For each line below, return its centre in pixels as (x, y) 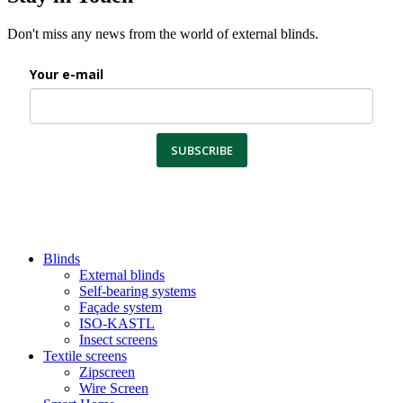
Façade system (121, 308)
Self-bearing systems (138, 291)
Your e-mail (67, 75)
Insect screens (118, 340)
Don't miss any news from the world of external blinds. (163, 34)
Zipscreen (107, 372)
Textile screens (85, 356)
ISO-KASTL (117, 324)
